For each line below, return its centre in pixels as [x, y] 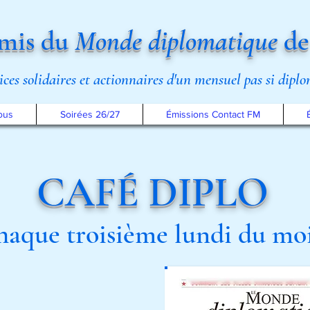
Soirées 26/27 [90, 114]
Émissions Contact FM [213, 114]
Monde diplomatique [176, 41]
